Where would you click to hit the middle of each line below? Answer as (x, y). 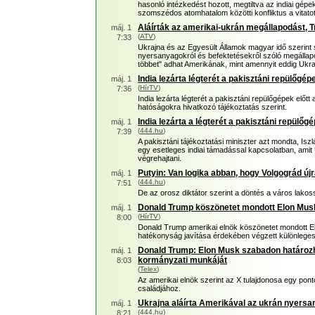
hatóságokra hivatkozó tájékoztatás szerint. (212, 107)
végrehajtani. (160, 158)
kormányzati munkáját (182, 260)
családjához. (159, 288)
